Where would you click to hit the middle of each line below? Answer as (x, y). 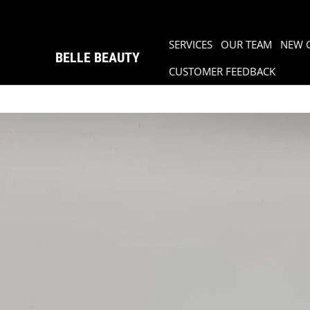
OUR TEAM (246, 44)
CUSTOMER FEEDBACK (222, 71)
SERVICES (191, 44)
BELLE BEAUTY (98, 57)
